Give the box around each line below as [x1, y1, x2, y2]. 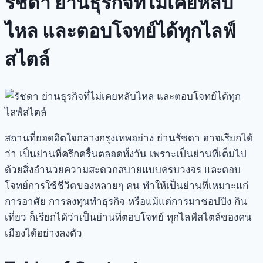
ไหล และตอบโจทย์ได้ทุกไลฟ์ [5, 19, 236, 42]
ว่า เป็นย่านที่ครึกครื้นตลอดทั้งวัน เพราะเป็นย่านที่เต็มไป [5, 148, 247, 160]
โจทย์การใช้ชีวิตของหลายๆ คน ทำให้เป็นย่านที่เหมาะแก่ [5, 180, 248, 192]
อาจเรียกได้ [200, 132, 253, 144]
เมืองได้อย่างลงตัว [5, 227, 82, 240]
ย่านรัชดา [157, 132, 200, 144]
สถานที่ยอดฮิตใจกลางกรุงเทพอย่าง [5, 132, 157, 144]
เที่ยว [5, 211, 26, 224]
